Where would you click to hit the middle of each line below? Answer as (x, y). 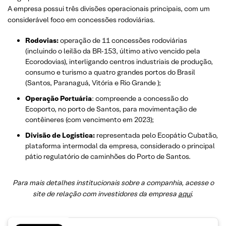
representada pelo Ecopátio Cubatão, (156, 135)
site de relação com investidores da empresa (105, 194)
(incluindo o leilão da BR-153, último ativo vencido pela (113, 51)
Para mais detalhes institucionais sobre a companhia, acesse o (113, 183)
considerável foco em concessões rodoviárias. (81, 20)
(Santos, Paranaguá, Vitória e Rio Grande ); (93, 83)
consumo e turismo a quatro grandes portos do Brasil (110, 72)
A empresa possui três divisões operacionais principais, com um (109, 9)
